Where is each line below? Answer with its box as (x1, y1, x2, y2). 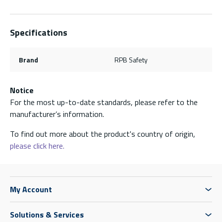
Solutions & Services (10, 208, 84, 221)
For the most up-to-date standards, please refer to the (10, 96, 198, 108)
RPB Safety (114, 54, 148, 65)
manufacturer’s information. (10, 108, 104, 120)
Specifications (10, 25, 67, 39)
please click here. (10, 139, 64, 152)
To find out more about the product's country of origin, (10, 127, 195, 140)
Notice (10, 84, 34, 96)
